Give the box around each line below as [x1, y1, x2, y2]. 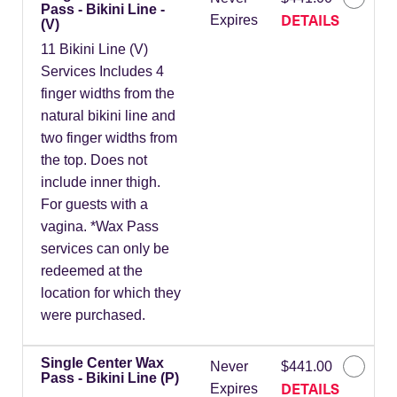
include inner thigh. [41, 175, 160, 191]
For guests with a [41, 197, 148, 213]
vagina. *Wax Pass [41, 219, 159, 235]
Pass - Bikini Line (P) [41, 370, 179, 386]
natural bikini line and [41, 108, 175, 124]
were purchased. [41, 307, 145, 323]
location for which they [41, 285, 181, 301]
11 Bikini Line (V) [41, 42, 148, 58]
